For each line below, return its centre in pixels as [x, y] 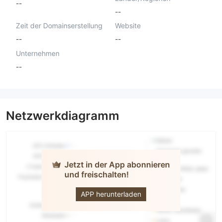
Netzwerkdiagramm [63, 115]
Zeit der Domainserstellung [59, 26]
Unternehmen [38, 54]
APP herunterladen [111, 194]
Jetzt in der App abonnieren [117, 164]
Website [128, 26]
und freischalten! [97, 174]
